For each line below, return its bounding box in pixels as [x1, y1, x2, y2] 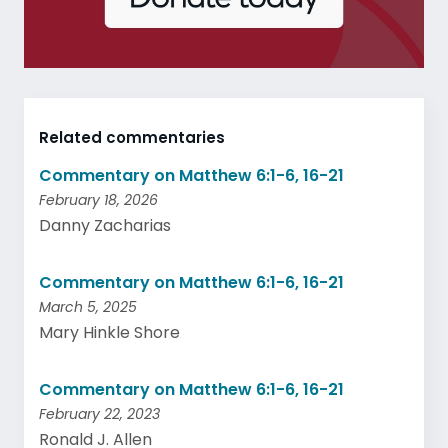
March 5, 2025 [39, 297, 137, 317]
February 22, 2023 [39, 404, 160, 424]
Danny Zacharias [39, 214, 171, 237]
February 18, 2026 [39, 190, 158, 210]
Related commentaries [39, 127, 225, 148]
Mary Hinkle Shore [39, 321, 180, 344]
